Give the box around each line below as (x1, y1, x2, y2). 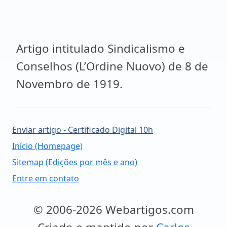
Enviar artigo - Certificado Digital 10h (12, 124, 153, 135)
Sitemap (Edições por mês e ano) (12, 157, 137, 168)
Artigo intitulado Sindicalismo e (16, 41, 185, 56)
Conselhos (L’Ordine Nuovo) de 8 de (16, 58, 208, 74)
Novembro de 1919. (16, 76, 123, 92)
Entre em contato (12, 173, 79, 184)
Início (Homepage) (12, 140, 83, 152)
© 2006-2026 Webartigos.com (33, 202, 194, 217)
